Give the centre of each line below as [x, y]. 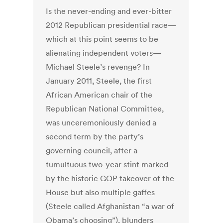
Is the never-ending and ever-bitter [109, 11]
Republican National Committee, [105, 109]
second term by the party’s [95, 137]
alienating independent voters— [104, 53]
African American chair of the [99, 95]
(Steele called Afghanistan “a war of [110, 206]
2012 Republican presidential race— [111, 25]
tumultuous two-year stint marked [107, 165]
